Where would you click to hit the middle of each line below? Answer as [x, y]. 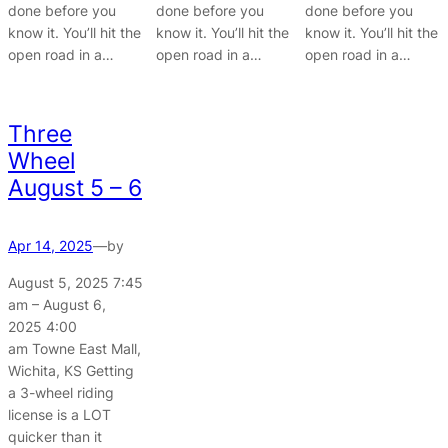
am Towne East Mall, [74, 348]
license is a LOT [59, 414]
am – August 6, [57, 304]
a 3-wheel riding [61, 392]
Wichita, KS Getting [71, 370]
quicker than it [55, 436]
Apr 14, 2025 [50, 246]
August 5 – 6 [75, 187]
